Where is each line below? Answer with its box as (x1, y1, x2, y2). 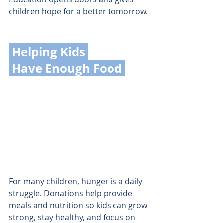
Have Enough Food (12, 59, 125, 76)
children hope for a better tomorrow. (9, 5, 148, 17)
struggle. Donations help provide (9, 187, 134, 199)
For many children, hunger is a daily (9, 175, 144, 187)
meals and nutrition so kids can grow (9, 199, 149, 211)
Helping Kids (12, 43, 88, 60)
